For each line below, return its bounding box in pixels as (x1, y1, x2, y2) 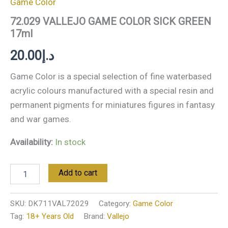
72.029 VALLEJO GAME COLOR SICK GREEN (10, 15, 211, 28)
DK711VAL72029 (28, 198, 89, 208)
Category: (99, 198, 133, 208)
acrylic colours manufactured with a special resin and (10, 85, 214, 96)
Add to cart (59, 168, 98, 178)
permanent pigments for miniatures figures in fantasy (10, 99, 215, 110)
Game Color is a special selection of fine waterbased (10, 71, 212, 81)
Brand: (83, 211, 107, 221)
